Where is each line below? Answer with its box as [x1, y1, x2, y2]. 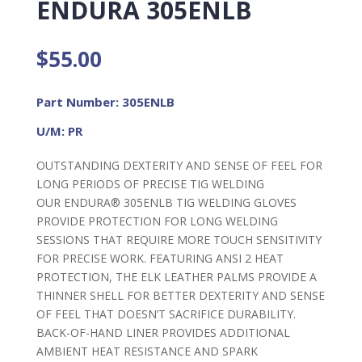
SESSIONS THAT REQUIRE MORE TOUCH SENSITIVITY [36, 231, 322, 247]
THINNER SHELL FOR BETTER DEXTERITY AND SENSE [36, 287, 325, 303]
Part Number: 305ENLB [36, 93, 175, 110]
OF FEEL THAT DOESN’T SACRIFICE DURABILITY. [36, 305, 296, 322]
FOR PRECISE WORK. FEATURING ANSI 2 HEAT [36, 250, 284, 266]
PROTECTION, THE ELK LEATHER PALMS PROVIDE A [36, 268, 317, 284]
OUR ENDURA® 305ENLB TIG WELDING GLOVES [36, 194, 297, 210]
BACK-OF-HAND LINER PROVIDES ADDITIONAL [36, 324, 290, 340]
